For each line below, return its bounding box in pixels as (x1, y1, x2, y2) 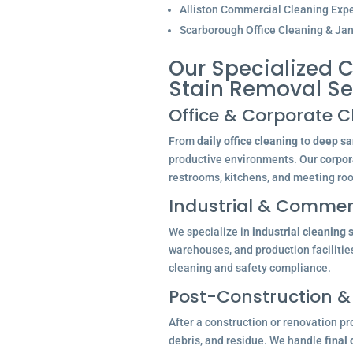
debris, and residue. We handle (168, 334, 325, 347)
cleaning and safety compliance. (168, 262, 331, 274)
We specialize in (168, 225, 252, 238)
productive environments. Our (168, 153, 320, 165)
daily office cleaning (196, 135, 298, 147)
